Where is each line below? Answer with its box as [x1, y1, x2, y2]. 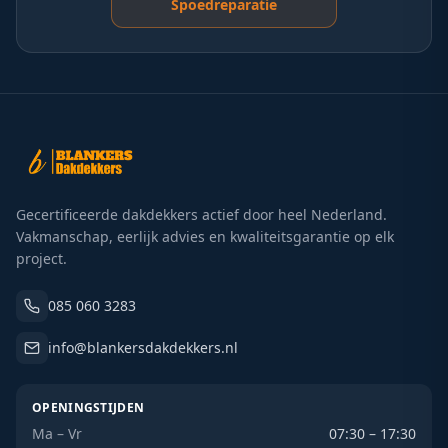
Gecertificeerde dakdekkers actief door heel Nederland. [16, 205, 387, 224]
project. [16, 249, 67, 268]
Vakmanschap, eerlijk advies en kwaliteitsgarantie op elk [16, 227, 394, 246]
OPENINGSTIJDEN [32, 399, 145, 416]
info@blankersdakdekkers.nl [48, 338, 238, 357]
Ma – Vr [32, 424, 82, 443]
